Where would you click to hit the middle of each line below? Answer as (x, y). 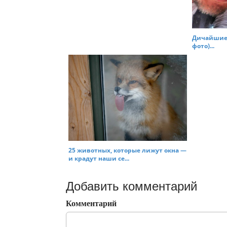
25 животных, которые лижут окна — (127, 150)
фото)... (203, 46)
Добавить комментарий (131, 186)
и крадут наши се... (99, 158)
